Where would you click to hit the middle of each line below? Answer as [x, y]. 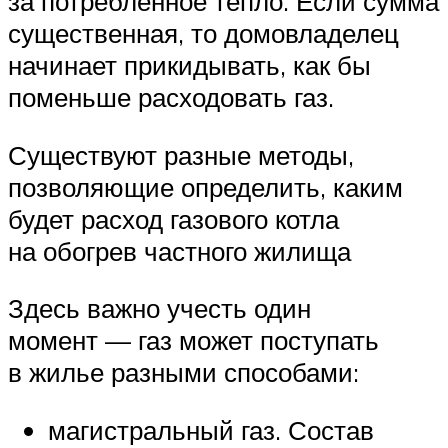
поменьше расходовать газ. [171, 97]
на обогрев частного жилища [179, 250]
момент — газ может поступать [193, 340]
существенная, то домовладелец [203, 33]
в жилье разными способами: [183, 372]
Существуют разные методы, [181, 154]
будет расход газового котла [173, 218]
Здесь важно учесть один [159, 308]
